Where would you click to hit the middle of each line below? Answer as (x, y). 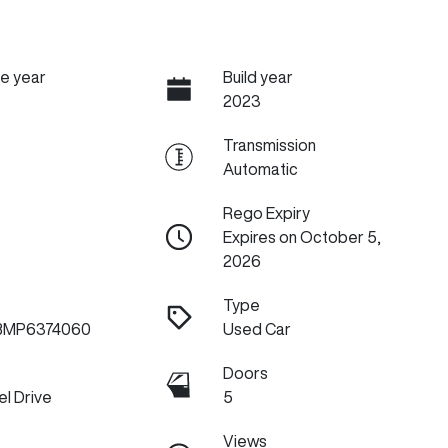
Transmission (269, 145)
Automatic (260, 169)
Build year (257, 77)
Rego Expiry (266, 213)
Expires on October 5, (301, 237)
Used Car (256, 329)
